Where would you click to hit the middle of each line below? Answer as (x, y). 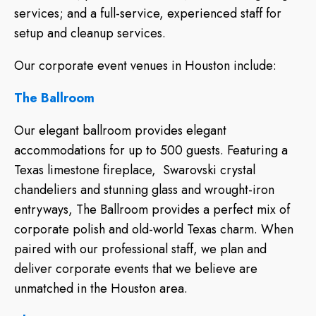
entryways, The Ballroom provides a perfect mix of (152, 209)
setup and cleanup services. (90, 33)
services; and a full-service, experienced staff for (148, 13)
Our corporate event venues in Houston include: (147, 65)
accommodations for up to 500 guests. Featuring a (151, 150)
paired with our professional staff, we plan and (140, 249)
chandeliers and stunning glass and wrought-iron (144, 189)
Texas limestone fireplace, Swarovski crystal (135, 170)
